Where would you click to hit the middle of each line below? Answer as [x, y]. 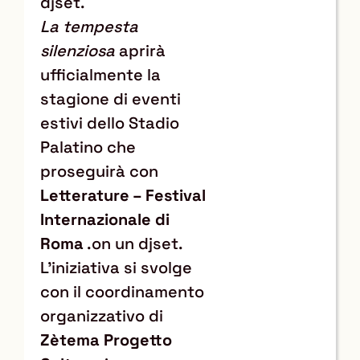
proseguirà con [99, 171]
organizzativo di [102, 315]
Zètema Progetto [106, 340]
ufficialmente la [100, 74]
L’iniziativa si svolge [116, 267]
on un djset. [137, 243]
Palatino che [88, 147]
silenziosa [78, 50]
